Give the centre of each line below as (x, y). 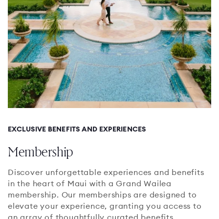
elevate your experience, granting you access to (105, 206)
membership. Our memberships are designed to (102, 194)
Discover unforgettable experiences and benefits (106, 172)
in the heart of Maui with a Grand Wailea (90, 183)
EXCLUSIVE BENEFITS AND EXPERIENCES (77, 129)
